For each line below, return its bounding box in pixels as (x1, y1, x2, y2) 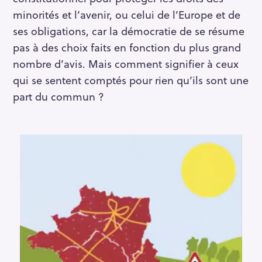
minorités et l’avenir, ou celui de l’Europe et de (13, 6, 240, 22)
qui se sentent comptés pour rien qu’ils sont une (13, 71, 249, 88)
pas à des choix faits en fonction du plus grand (13, 39, 241, 55)
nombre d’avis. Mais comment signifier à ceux (13, 55, 239, 71)
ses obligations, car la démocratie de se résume (13, 22, 244, 39)
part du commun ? (13, 88, 104, 104)
